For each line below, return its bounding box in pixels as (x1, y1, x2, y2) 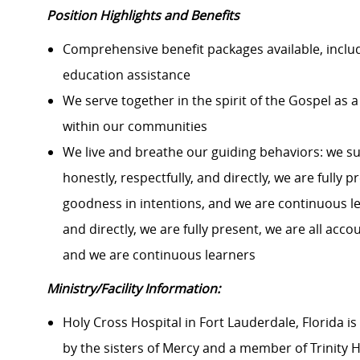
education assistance (63, 66, 190, 84)
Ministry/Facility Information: (47, 280, 220, 298)
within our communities (63, 117, 207, 136)
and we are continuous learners (63, 246, 256, 264)
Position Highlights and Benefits (47, 6, 239, 25)
